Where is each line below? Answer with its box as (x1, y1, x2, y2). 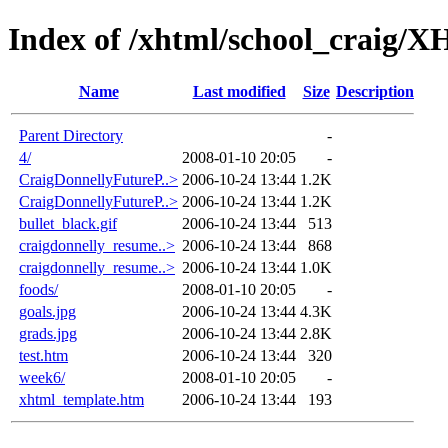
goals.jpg (19, 302, 76, 320)
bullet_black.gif (19, 214, 117, 232)
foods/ (19, 280, 58, 298)
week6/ (19, 368, 65, 386)
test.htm (19, 346, 68, 364)
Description (336, 82, 414, 100)
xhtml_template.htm (19, 390, 144, 408)
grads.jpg (19, 324, 77, 342)
